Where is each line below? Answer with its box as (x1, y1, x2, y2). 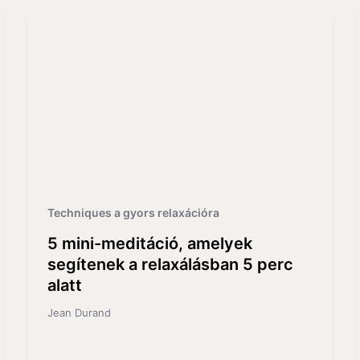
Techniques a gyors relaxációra (47, 205, 219, 219)
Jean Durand (47, 305, 111, 319)
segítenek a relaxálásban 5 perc (47, 254, 293, 274)
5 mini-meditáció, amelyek (47, 233, 252, 253)
